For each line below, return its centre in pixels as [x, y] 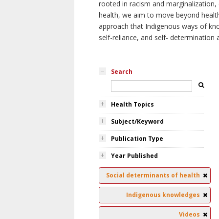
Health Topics [132, 104]
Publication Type [137, 139]
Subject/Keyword [137, 121]
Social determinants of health [153, 175]
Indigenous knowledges [163, 195]
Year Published [134, 156]
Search [122, 72]
